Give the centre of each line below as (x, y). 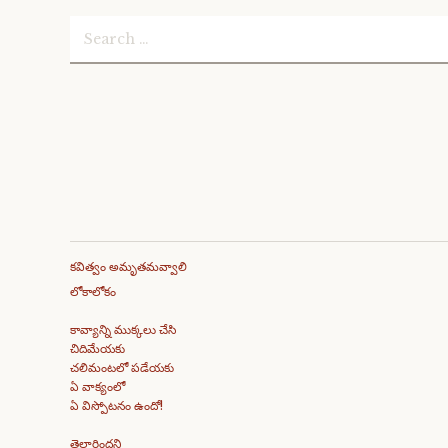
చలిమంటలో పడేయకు (122, 367)
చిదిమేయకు (97, 348)
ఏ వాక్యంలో (97, 386)
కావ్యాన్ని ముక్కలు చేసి (123, 329)
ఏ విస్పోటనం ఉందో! (116, 405)
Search (93, 31)
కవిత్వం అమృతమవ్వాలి (128, 266)
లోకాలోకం (93, 291)
